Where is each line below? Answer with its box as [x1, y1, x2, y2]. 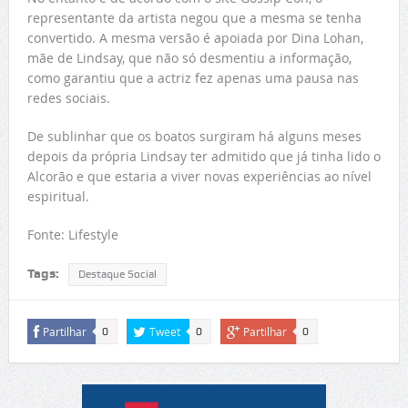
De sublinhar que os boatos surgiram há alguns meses [26, 127, 362, 146]
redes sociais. [26, 89, 110, 107]
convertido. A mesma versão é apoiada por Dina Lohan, [26, 29, 363, 47]
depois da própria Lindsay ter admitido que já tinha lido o [26, 148, 381, 166]
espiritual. [26, 188, 89, 206]
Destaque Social [77, 268, 157, 281]
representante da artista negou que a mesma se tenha [26, 9, 362, 27]
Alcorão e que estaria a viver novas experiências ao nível [26, 168, 372, 186]
